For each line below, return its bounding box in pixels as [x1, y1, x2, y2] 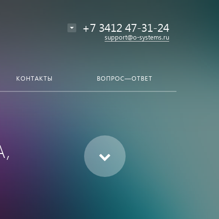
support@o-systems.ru [105, 33, 169, 41]
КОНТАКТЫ [16, 74, 53, 82]
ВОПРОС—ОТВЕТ [97, 74, 153, 82]
